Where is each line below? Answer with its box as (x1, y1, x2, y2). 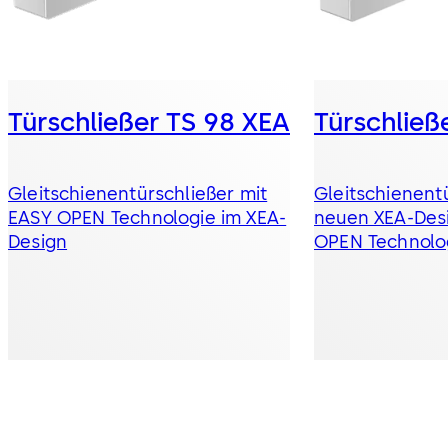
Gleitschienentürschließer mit (8, 183, 268, 206)
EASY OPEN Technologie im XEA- (8, 207, 287, 230)
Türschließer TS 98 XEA (8, 106, 290, 139)
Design (8, 231, 68, 254)
